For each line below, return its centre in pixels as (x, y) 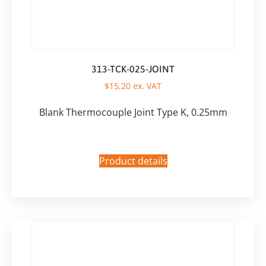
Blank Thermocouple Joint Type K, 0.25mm (133, 113)
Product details (133, 161)
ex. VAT (146, 86)
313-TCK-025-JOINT (133, 69)
